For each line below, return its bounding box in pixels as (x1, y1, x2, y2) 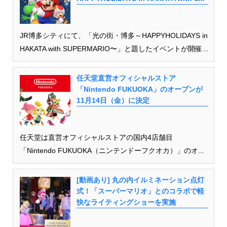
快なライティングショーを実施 (76, 198, 176, 207)
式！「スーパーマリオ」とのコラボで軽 (76, 187, 204, 196)
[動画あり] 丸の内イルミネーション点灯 (76, 176, 204, 184)
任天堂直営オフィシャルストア (76, 74, 176, 83)
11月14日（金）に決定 (76, 96, 149, 105)
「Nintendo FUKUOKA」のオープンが (76, 85, 203, 94)
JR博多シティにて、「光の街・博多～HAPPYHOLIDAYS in (19, 31, 208, 40)
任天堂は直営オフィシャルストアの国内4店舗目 (19, 133, 173, 142)
